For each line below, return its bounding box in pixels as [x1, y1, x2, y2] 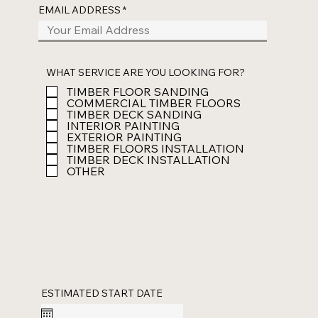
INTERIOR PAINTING [66, 118, 180, 133]
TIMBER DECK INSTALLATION [66, 152, 230, 167]
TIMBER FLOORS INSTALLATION [66, 141, 244, 155]
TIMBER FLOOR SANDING [66, 84, 209, 99]
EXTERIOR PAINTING [66, 129, 182, 144]
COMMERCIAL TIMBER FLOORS [66, 95, 241, 110]
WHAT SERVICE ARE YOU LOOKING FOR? [45, 65, 245, 79]
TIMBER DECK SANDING [66, 106, 202, 121]
